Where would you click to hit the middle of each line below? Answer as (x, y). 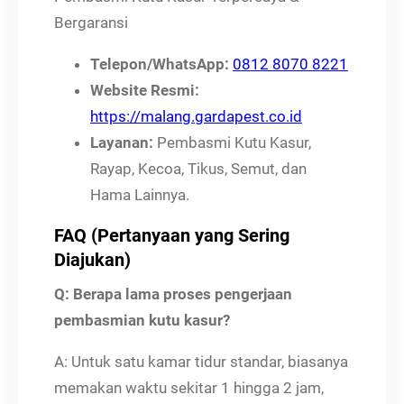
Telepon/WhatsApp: (160, 64)
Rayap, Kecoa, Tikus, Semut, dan (198, 168)
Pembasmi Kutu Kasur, (232, 142)
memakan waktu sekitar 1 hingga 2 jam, (189, 387)
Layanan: (122, 142)
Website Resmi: (145, 90)
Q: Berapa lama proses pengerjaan (173, 294)
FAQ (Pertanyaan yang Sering (172, 235)
